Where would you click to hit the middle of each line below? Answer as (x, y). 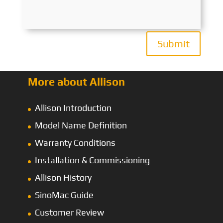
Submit (174, 44)
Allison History (63, 178)
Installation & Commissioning (92, 160)
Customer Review (69, 213)
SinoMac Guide (64, 195)
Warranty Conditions (75, 143)
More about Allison (76, 82)
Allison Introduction (73, 108)
